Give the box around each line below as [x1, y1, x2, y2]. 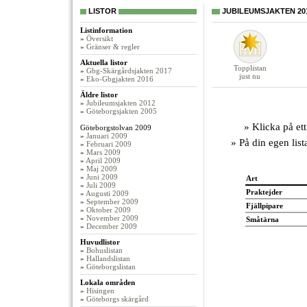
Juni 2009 [86, 173, 118, 181]
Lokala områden [80, 278, 135, 286]
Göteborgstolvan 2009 [80, 123, 151, 132]
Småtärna [246, 215, 279, 223]
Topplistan [233, 64, 267, 72]
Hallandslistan [86, 254, 130, 262]
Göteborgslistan [86, 262, 136, 271]
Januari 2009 [86, 132, 127, 140]
